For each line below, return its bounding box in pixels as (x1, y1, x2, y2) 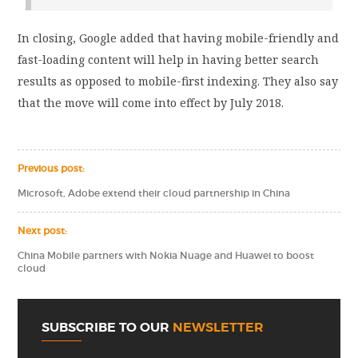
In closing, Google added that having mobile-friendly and (18, 30, 340, 46)
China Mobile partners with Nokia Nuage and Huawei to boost (18, 250, 315, 262)
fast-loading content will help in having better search (18, 52, 320, 68)
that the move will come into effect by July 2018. (18, 95, 284, 111)
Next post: (18, 225, 68, 237)
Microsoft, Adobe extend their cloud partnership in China (18, 188, 291, 200)
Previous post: (18, 163, 86, 175)
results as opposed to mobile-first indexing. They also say (18, 74, 339, 89)
